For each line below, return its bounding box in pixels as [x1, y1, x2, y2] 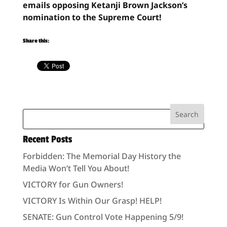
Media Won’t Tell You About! [22, 163, 129, 174]
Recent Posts [22, 133, 72, 145]
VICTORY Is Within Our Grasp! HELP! [22, 195, 162, 206]
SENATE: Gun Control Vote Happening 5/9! [22, 211, 183, 222]
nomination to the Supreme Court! [22, 12, 162, 23]
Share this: [22, 37, 49, 44]
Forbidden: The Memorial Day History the [22, 150, 181, 162]
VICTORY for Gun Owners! [22, 179, 123, 190]
